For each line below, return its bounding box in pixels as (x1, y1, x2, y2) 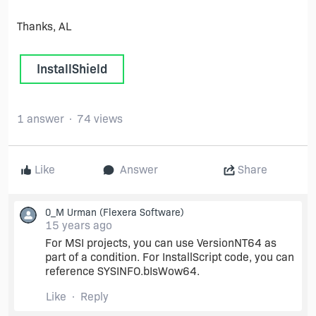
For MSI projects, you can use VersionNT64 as (45, 236, 276, 250)
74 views (77, 112, 123, 126)
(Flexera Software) (97, 206, 184, 219)
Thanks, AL (17, 20, 71, 33)
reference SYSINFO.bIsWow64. (45, 265, 200, 278)
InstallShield (37, 61, 107, 77)
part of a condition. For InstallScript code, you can (45, 250, 294, 264)
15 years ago (45, 219, 112, 232)
